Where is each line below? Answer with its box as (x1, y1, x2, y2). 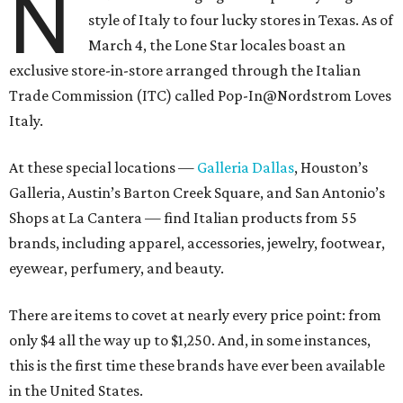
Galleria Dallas (197, 158, 294, 177)
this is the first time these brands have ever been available (9, 356, 385, 375)
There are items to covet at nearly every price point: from (9, 306, 381, 325)
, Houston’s (294, 158, 368, 177)
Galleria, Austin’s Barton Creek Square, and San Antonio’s (9, 184, 385, 202)
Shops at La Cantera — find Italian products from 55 (9, 209, 357, 228)
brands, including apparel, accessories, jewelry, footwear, (9, 234, 385, 253)
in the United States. (9, 381, 143, 400)
